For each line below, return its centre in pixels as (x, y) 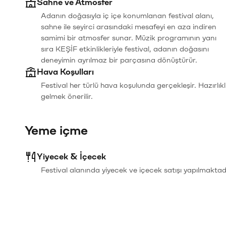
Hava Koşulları (65, 72)
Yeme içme (56, 131)
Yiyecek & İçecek (71, 157)
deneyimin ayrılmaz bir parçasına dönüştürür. (119, 60)
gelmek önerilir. (67, 97)
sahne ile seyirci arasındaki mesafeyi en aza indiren (129, 27)
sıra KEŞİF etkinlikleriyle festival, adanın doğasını (125, 49)
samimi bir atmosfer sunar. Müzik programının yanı (129, 38)
